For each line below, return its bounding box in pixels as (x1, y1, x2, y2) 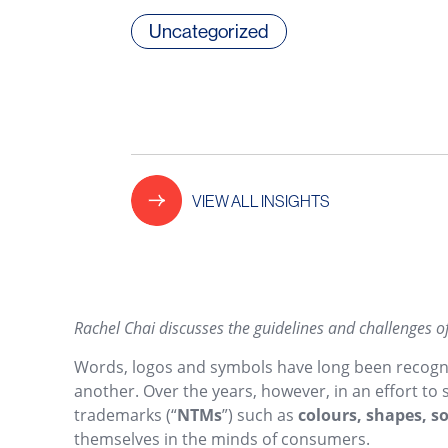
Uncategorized (148, 19, 269, 43)
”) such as (222, 404, 299, 426)
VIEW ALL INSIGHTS (191, 190, 330, 211)
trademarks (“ (74, 404, 178, 426)
